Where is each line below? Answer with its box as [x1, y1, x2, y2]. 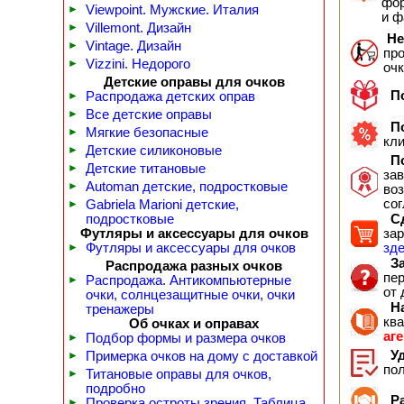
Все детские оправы [86, 107, 212, 122]
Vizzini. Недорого [86, 57, 190, 71]
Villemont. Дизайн [86, 21, 191, 35]
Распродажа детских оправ [86, 89, 255, 104]
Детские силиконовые [86, 143, 222, 158]
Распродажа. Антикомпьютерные [86, 273, 291, 288]
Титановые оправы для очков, [86, 367, 271, 381]
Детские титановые [86, 161, 206, 176]
